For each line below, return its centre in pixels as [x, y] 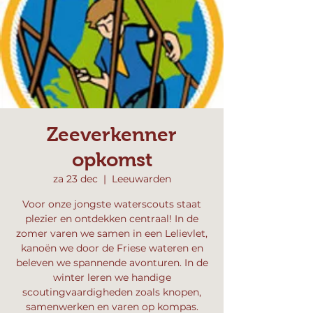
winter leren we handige [112, 277]
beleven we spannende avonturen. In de [112, 263]
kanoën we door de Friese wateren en [112, 248]
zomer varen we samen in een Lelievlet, [112, 233]
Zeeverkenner [112, 134]
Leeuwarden [141, 179]
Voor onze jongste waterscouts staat [112, 204]
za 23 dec [75, 179]
